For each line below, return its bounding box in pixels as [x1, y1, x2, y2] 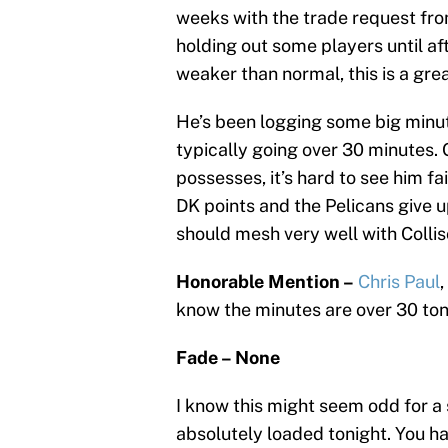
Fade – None [176, 346, 284, 368]
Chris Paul [358, 270, 440, 292]
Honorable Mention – [176, 270, 358, 292]
